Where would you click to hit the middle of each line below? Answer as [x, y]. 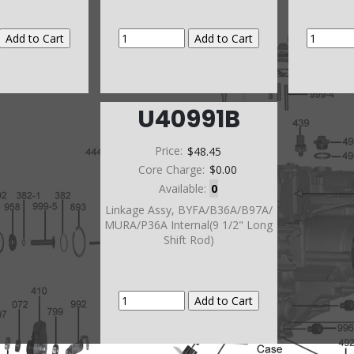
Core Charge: [173, 170]
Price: [170, 151]
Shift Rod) [188, 240]
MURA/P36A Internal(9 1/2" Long [189, 225]
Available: [184, 189]
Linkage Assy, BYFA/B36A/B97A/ [188, 210]
